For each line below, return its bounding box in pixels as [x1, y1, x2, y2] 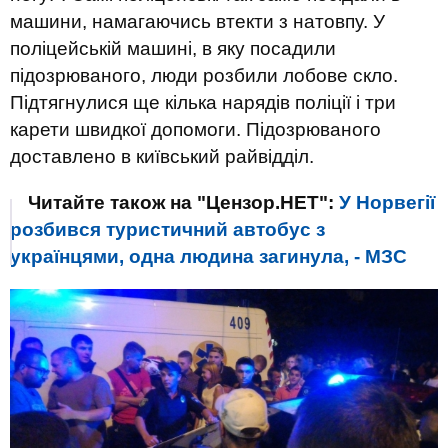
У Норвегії [339, 192, 435, 213]
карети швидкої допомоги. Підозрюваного [10, 119, 381, 140]
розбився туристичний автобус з [10, 219, 325, 240]
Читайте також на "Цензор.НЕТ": [28, 192, 339, 213]
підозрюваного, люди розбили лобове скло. [10, 65, 398, 86]
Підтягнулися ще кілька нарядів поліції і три [10, 92, 396, 113]
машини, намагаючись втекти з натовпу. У [10, 11, 385, 32]
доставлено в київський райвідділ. [10, 146, 314, 167]
